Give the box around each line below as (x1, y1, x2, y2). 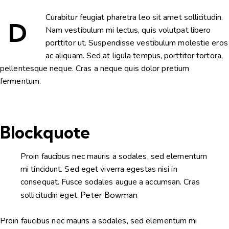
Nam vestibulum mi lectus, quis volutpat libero (45, 24, 211, 36)
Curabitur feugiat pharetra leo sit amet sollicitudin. (45, 11, 223, 23)
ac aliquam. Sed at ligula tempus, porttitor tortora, (45, 50, 225, 61)
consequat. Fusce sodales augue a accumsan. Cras (20, 176, 200, 188)
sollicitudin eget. (20, 190, 81, 201)
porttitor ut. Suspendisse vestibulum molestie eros (45, 37, 228, 49)
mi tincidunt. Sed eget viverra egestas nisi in (20, 164, 177, 175)
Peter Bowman (80, 190, 138, 200)
